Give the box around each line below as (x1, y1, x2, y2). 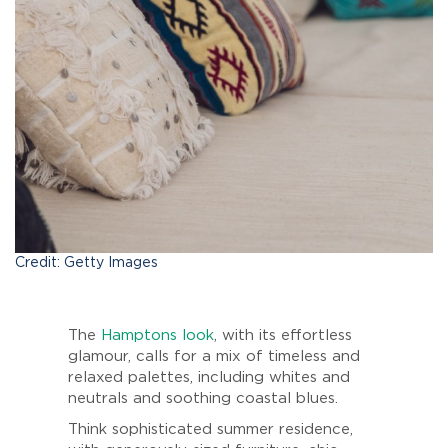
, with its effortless (214, 327, 352, 343)
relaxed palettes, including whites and (68, 369, 350, 385)
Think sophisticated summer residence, (68, 421, 353, 437)
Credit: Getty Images (15, 255, 158, 270)
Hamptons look (101, 327, 214, 343)
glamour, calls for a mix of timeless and (68, 348, 360, 364)
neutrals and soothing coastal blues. (68, 390, 338, 406)
